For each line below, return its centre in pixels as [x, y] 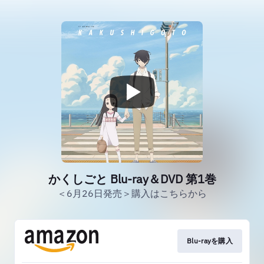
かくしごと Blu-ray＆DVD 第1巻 [132, 179]
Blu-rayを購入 [210, 241]
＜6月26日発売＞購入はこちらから [132, 193]
